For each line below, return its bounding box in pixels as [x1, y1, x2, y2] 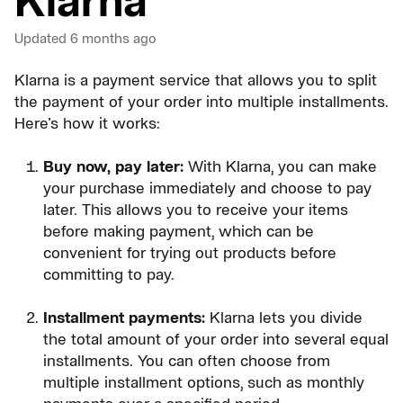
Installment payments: [43, 309, 205, 326]
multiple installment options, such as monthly [43, 373, 364, 390]
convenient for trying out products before [43, 244, 336, 261]
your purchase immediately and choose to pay [43, 179, 372, 196]
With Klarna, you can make [184, 157, 377, 175]
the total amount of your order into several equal [43, 330, 389, 347]
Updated [23, 31, 67, 46]
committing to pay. [43, 265, 175, 282]
